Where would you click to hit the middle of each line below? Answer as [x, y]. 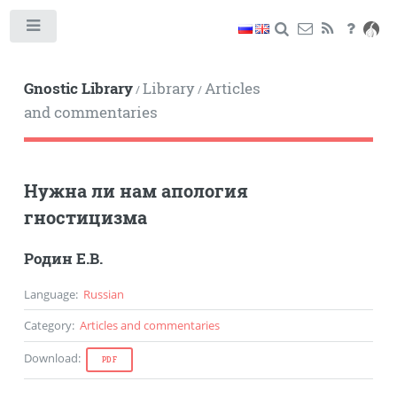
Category [47, 325]
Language [49, 294]
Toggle [84, 29]
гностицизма [85, 217]
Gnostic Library [78, 88]
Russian [103, 294]
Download [51, 358]
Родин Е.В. [63, 258]
